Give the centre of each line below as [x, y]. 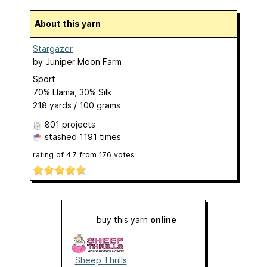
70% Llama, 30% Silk [72, 92]
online [163, 219]
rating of [49, 154]
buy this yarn [123, 219]
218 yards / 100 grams [77, 105]
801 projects [70, 124]
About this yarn [71, 23]
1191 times [100, 136]
